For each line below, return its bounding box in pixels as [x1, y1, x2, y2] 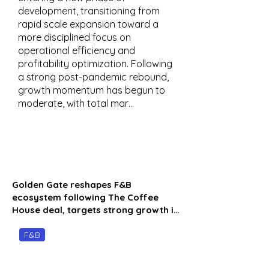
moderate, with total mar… [18, 97, 134, 109]
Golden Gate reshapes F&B [12, 179, 131, 190]
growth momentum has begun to [18, 84, 165, 96]
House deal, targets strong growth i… [12, 204, 180, 216]
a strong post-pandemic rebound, [18, 71, 169, 83]
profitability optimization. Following [18, 58, 172, 70]
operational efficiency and [18, 44, 135, 56]
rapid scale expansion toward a [18, 18, 159, 30]
